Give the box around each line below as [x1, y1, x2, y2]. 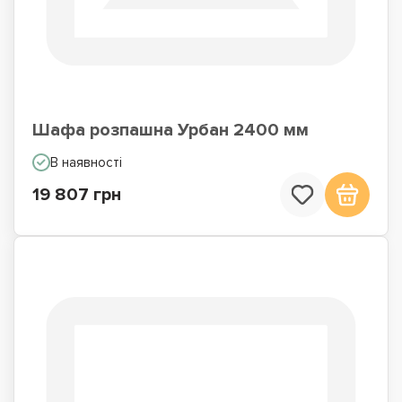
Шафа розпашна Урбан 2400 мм [32, 119, 309, 141]
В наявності [50, 154, 122, 170]
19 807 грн [32, 184, 121, 205]
